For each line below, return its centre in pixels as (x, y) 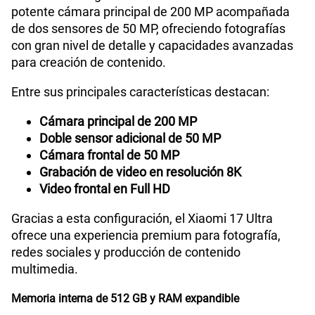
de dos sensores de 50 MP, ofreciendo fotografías (148, 29)
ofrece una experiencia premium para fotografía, (146, 236)
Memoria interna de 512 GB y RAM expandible (125, 299)
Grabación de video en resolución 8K (140, 172)
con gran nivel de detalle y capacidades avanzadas (152, 46)
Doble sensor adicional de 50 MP (130, 139)
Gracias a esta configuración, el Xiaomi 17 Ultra (142, 219)
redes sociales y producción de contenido (126, 252)
